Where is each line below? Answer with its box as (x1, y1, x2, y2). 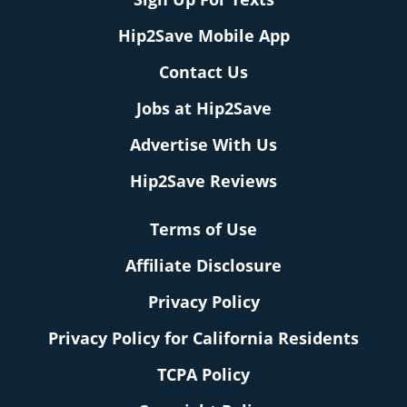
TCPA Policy (157, 363, 250, 386)
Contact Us (159, 61, 248, 84)
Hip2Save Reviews (130, 170, 277, 193)
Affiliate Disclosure (125, 254, 282, 277)
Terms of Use (150, 218, 257, 241)
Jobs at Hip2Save (135, 97, 272, 120)
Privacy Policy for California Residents (48, 327, 359, 350)
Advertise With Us (130, 134, 277, 156)
